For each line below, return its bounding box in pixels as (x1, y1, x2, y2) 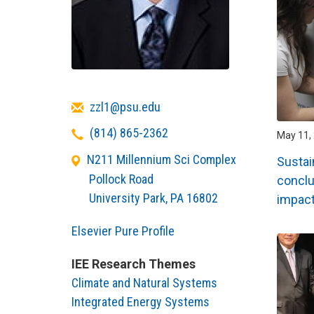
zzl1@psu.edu (89, 99, 161, 114)
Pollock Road (89, 171, 154, 186)
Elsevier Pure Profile (71, 223, 175, 238)
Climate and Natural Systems (71, 275, 217, 290)
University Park (89, 190, 166, 205)
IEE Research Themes (71, 256, 196, 271)
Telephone (71, 125, 125, 140)
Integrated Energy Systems (71, 294, 210, 309)
